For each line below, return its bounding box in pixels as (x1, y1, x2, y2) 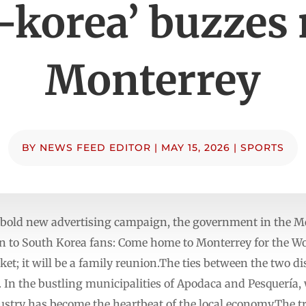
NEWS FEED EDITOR (40, 141, 151, 154)
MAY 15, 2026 (161, 141, 230, 154)
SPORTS (240, 141, 284, 154)
